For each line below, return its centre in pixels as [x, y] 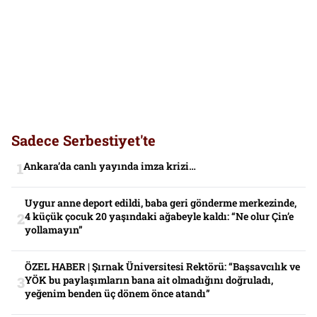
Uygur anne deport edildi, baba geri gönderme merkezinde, [161, 202]
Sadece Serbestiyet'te [83, 140]
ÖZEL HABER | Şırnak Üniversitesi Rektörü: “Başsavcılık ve [162, 266]
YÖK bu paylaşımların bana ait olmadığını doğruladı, [149, 279]
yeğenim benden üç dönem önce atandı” [117, 293]
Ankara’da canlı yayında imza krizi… [110, 166]
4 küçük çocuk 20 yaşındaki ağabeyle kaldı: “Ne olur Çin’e [159, 216]
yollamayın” [54, 229]
